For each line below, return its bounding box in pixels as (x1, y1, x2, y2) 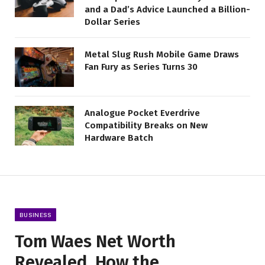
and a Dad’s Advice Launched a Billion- (85, 4, 250, 15)
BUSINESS (20, 211, 52, 218)
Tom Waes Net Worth (15, 231, 176, 252)
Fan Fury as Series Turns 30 (85, 62, 198, 73)
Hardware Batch (85, 132, 153, 144)
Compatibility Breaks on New (85, 120, 208, 131)
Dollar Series (85, 17, 140, 28)
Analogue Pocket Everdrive (85, 108, 200, 119)
